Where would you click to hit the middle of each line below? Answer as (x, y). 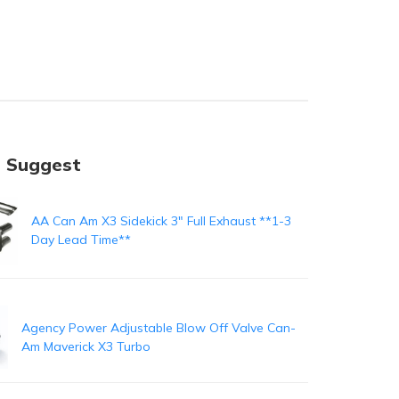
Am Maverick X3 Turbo (85, 346)
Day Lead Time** (81, 240)
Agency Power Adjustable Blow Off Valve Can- (158, 327)
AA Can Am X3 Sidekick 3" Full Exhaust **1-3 (161, 221)
